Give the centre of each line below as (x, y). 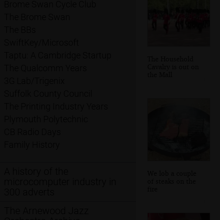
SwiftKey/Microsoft (41, 43)
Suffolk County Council (48, 94)
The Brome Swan (37, 17)
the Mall (160, 74)
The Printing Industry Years (56, 107)
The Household (170, 58)
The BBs (20, 30)
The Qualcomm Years (45, 68)
